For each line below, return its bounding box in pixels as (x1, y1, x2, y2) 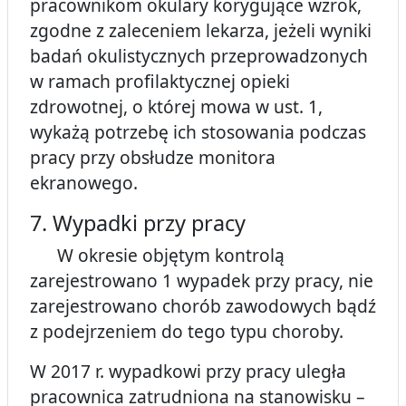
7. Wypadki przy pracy (30, 208, 246, 238)
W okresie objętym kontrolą (30, 243, 285, 268)
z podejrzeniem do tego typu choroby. (30, 319, 343, 344)
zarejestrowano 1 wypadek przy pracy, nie (30, 268, 373, 294)
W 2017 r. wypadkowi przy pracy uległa (30, 359, 346, 384)
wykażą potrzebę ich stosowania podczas (30, 120, 366, 145)
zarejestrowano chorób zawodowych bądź (30, 294, 376, 319)
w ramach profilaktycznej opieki (30, 69, 290, 94)
